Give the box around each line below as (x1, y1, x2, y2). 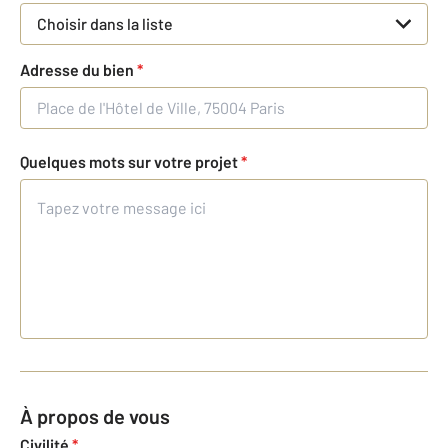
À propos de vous (33, 404, 170, 429)
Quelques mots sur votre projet (20, 152, 241, 172)
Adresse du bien (20, 60, 137, 80)
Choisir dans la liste (37, 14, 173, 34)
